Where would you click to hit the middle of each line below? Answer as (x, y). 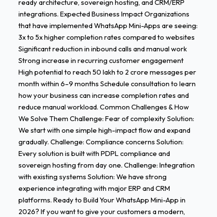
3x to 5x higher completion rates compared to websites (106, 37)
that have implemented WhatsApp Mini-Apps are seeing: (108, 26)
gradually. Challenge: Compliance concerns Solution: (101, 142)
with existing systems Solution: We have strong (92, 177)
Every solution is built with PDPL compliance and (94, 154)
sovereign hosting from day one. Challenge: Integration (106, 165)
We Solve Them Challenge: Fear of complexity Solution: (106, 119)
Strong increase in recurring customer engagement (101, 61)
